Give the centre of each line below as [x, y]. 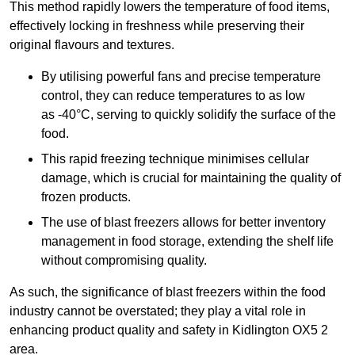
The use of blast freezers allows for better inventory [183, 223]
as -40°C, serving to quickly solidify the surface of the [189, 115]
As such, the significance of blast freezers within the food [168, 292]
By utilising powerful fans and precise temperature [181, 77]
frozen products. [86, 197]
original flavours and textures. [92, 45]
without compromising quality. [124, 261]
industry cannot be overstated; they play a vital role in [158, 311]
